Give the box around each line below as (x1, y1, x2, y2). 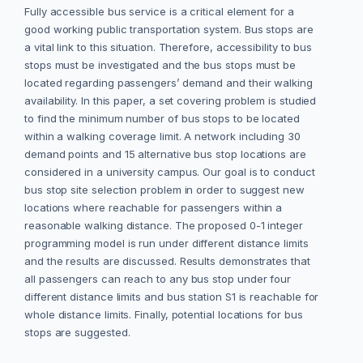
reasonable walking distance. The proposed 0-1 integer (24, 219, 303, 233)
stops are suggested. (24, 326, 130, 340)
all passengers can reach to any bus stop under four (24, 272, 292, 286)
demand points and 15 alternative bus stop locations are (24, 147, 306, 161)
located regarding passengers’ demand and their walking (24, 76, 313, 90)
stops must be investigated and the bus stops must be (24, 58, 297, 72)
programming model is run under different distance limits (24, 237, 309, 250)
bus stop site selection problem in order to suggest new (24, 183, 305, 197)
